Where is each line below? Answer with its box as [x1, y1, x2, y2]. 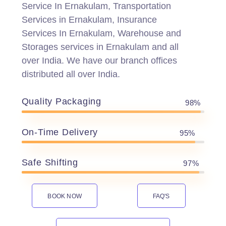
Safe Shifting [21, 157, 78, 167]
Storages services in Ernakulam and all [21, 42, 179, 52]
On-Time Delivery [21, 127, 98, 137]
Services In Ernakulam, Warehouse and [21, 28, 181, 38]
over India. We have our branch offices [21, 55, 177, 66]
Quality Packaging [21, 96, 101, 106]
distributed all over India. [21, 69, 123, 79]
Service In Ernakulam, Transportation [21, 1, 171, 11]
